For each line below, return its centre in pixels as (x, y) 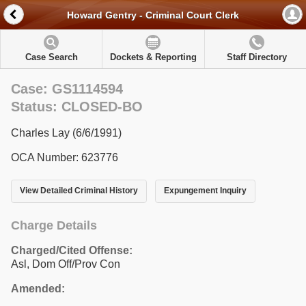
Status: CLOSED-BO (77, 107)
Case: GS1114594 (67, 89)
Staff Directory (256, 57)
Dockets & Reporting (153, 57)
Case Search (51, 57)
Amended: (38, 288)
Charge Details (54, 225)
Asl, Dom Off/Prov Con (66, 264)
